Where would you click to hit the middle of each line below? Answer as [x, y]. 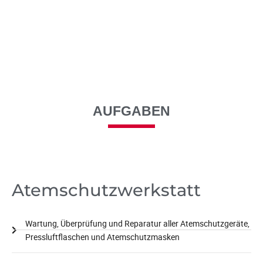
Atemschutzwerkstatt [106, 190]
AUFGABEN [131, 111]
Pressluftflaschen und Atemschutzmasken [102, 237]
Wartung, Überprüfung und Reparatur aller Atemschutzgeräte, [137, 223]
